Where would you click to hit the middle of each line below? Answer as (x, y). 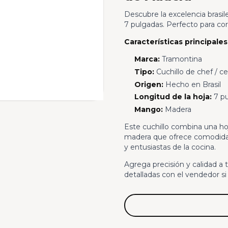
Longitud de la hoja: (173, 97)
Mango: (148, 110)
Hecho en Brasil (192, 84)
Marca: (147, 59)
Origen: (149, 84)
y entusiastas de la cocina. (170, 147)
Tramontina (181, 59)
